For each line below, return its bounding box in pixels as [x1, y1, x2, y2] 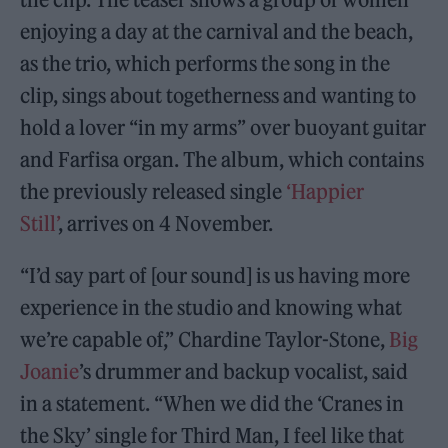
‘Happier [286, 179, 365, 205]
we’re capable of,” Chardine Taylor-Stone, [20, 327, 390, 353]
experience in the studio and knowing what [20, 295, 403, 321]
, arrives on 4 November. [58, 211, 274, 237]
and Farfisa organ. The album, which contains [20, 147, 425, 173]
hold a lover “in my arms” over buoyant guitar [20, 115, 427, 141]
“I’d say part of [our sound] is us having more [20, 263, 411, 289]
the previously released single [20, 179, 287, 205]
